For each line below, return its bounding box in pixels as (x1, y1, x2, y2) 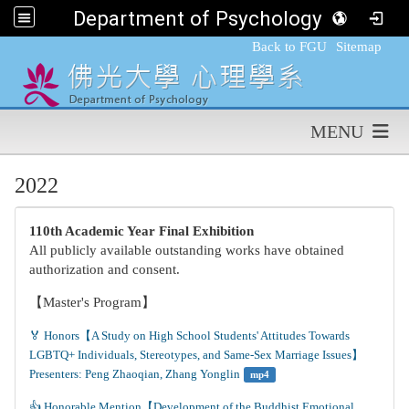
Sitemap (336, 39, 382, 54)
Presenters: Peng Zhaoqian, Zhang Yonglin (29, 367, 240, 381)
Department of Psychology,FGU (73, 6, 363, 30)
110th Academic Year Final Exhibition (29, 224, 254, 238)
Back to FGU (252, 39, 327, 54)
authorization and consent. (29, 262, 180, 277)
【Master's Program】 (29, 295, 155, 309)
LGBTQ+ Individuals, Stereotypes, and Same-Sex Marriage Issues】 (29, 348, 363, 362)
